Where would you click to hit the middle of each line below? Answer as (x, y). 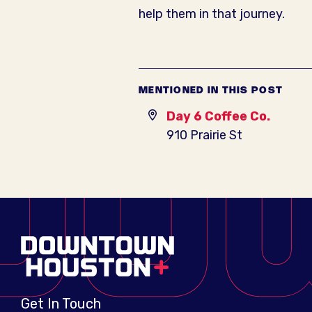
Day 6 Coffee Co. (218, 116)
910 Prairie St (204, 135)
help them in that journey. (212, 14)
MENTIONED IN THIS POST (211, 91)
